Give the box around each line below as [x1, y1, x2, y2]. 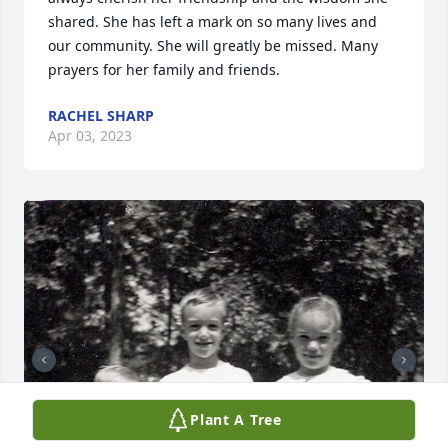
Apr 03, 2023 [48, 126, 132, 146]
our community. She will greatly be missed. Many [48, 36, 378, 56]
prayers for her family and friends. [48, 60, 280, 80]
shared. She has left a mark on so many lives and [48, 12, 377, 32]
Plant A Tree [190, 410, 282, 429]
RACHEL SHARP [48, 106, 154, 126]
